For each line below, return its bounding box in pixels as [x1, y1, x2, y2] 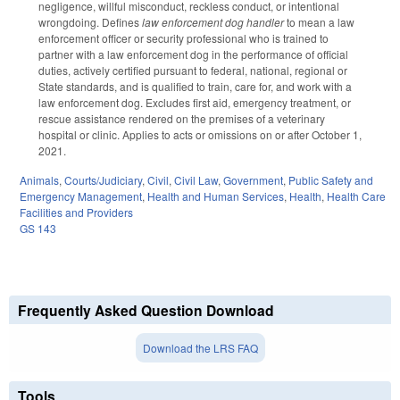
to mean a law [284, 14, 354, 30]
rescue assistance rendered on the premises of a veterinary [38, 111, 325, 127]
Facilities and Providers [20, 204, 133, 221]
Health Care [327, 188, 386, 204]
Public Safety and [288, 172, 373, 188]
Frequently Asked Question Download [18, 300, 274, 321]
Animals [20, 172, 59, 188]
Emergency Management [20, 188, 142, 204]
